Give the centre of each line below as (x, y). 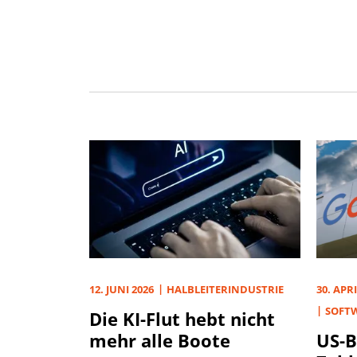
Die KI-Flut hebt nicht (182, 319)
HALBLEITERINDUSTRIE (225, 290)
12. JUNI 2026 (122, 290)
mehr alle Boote (160, 341)
